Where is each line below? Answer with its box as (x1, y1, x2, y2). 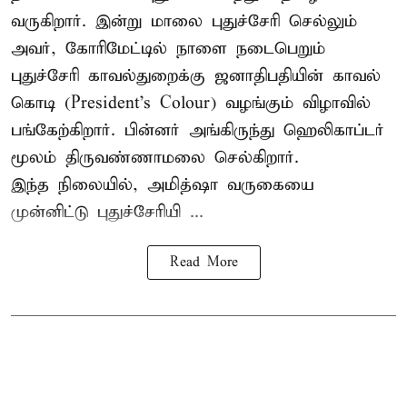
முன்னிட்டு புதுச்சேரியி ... (11, 201, 203, 223)
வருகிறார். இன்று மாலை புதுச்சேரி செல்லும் (11, 10, 357, 32)
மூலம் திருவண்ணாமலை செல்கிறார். (11, 146, 299, 168)
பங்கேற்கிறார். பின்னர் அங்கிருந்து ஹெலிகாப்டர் (11, 119, 384, 141)
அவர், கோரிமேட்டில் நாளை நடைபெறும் (11, 37, 325, 59)
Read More (169, 253, 238, 271)
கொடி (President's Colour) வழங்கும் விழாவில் (11, 92, 371, 114)
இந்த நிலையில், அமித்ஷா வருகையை (11, 174, 314, 195)
